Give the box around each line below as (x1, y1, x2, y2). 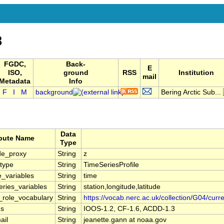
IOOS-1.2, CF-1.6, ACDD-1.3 (83, 205, 175, 213)
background (35, 88, 73, 96)
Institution (178, 69, 214, 77)
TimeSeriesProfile (83, 161, 139, 169)
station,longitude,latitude (83, 183, 160, 191)
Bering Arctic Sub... (161, 88, 221, 96)
